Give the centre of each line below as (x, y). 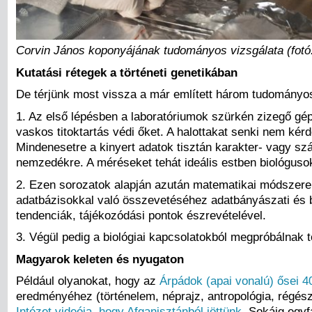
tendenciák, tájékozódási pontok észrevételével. (141, 215)
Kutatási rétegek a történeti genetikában (127, 72)
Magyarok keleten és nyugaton (100, 259)
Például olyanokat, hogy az (88, 281)
